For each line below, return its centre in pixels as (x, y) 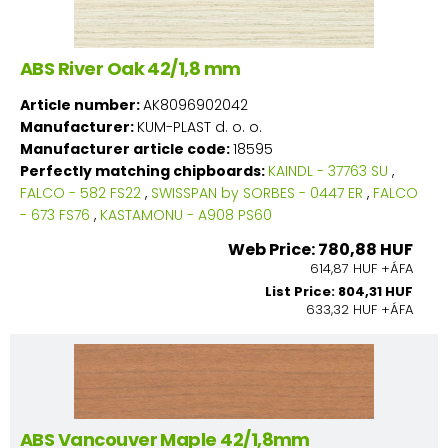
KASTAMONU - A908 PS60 (186, 214)
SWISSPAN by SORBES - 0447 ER (257, 192)
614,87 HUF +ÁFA (361, 268)
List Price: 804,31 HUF (339, 291)
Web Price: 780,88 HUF (320, 249)
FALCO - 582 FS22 (80, 192)
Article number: (81, 104)
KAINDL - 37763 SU (328, 170)
